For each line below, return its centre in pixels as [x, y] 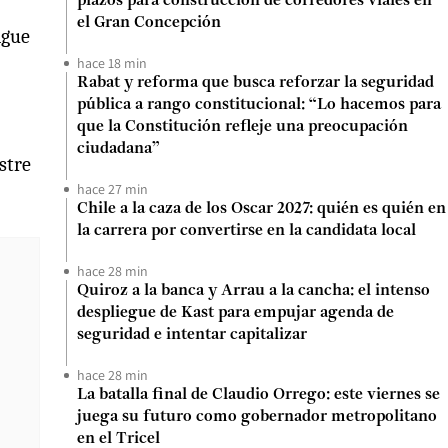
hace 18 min [112, 63]
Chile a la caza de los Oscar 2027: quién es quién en [261, 209]
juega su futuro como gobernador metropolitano [257, 417]
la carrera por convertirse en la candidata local [246, 231]
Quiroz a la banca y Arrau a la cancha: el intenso [253, 291]
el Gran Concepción [149, 23]
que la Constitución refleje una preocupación [242, 127]
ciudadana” [118, 149]
